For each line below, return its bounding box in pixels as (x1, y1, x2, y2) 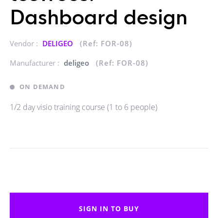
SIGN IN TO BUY (79, 204, 139, 213)
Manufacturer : (10, 58, 61, 68)
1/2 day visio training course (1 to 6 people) (10, 102, 157, 112)
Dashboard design (10, 5, 188, 30)
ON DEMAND (19, 82, 65, 91)
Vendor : (10, 38, 40, 48)
